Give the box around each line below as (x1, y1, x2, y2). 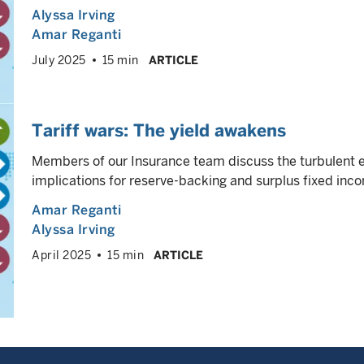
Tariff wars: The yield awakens (32, 120, 286, 141)
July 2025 (32, 54, 86, 67)
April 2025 (32, 249, 91, 262)
